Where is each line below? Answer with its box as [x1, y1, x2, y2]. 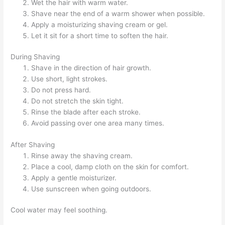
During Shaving [11, 53, 60, 61]
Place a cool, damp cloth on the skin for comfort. [31, 162, 189, 171]
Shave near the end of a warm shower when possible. [31, 9, 205, 18]
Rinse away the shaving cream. [31, 151, 133, 160]
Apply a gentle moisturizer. [31, 173, 117, 182]
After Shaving [11, 140, 55, 149]
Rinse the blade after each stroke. [31, 108, 141, 117]
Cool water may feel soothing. [11, 206, 108, 214]
